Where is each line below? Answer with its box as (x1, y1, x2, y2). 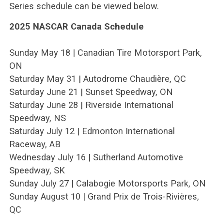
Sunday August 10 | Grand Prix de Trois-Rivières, (9, 191, 199, 201)
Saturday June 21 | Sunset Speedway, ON (9, 86, 173, 97)
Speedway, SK (9, 165, 65, 175)
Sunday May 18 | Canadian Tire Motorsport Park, (9, 47, 202, 58)
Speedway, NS (9, 112, 66, 123)
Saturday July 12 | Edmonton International (9, 125, 175, 136)
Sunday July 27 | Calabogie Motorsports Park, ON (9, 178, 206, 188)
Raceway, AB (9, 139, 61, 149)
